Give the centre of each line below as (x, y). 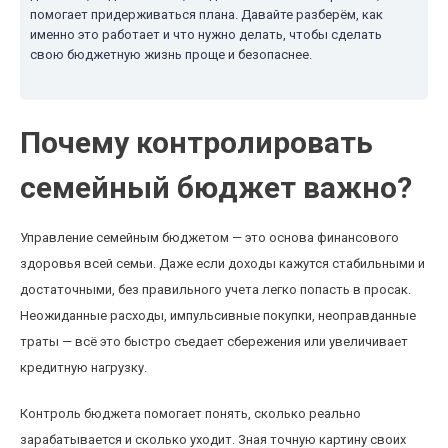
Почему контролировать (196, 142)
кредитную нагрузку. (83, 367)
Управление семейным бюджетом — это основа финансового (209, 237)
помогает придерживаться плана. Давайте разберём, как (206, 14)
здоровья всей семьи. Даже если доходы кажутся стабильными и (222, 263)
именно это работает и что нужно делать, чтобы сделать (206, 34)
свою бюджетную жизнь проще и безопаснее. (171, 54)
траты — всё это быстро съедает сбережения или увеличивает (214, 341)
